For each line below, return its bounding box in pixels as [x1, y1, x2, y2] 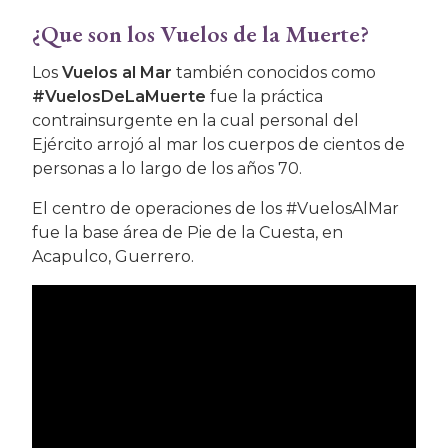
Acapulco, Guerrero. [32, 246, 194, 266]
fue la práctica [206, 86, 323, 106]
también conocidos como [172, 62, 376, 82]
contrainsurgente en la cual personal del [32, 110, 359, 130]
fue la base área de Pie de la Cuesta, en [32, 222, 343, 242]
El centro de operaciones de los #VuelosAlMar [32, 198, 399, 218]
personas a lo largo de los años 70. [32, 158, 302, 178]
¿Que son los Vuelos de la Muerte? [32, 17, 369, 49]
